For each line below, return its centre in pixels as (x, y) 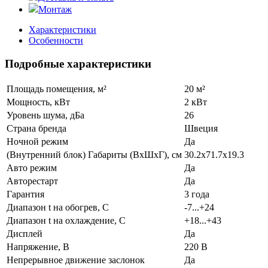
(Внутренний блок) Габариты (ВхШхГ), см (94, 154)
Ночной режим (37, 141)
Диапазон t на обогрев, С (58, 207)
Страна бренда (36, 128)
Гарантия (25, 194)
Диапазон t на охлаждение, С (66, 220)
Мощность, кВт (38, 102)
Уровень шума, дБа (45, 115)
